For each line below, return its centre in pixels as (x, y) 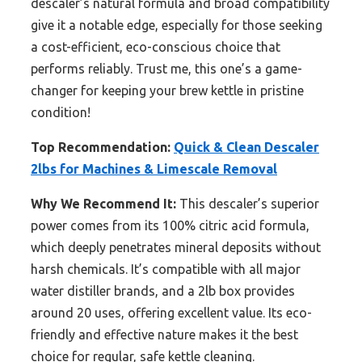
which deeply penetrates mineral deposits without (176, 248)
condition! (61, 113)
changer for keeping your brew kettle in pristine (167, 91)
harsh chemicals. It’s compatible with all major (166, 269)
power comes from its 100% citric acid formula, (170, 226)
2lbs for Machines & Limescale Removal (154, 169)
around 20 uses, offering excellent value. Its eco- (171, 313)
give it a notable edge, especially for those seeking (177, 25)
